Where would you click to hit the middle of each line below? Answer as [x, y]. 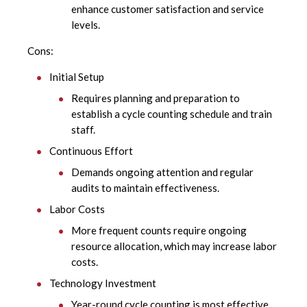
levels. [86, 25]
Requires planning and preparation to [156, 98]
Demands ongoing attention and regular [162, 172]
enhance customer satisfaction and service [168, 9]
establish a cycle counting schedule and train [172, 114]
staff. [83, 130]
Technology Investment [103, 283]
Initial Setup [77, 77]
